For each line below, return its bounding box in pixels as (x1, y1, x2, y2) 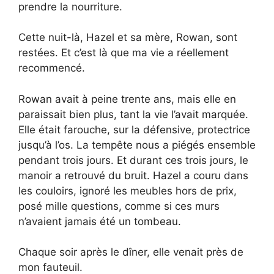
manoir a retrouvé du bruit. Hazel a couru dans (18, 169, 248, 182)
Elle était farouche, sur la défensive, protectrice (18, 123, 250, 136)
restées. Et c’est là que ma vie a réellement (18, 46, 229, 59)
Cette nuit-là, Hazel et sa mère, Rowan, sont (18, 31, 237, 44)
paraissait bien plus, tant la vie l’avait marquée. (18, 108, 248, 120)
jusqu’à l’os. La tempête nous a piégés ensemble (18, 138, 256, 151)
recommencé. (18, 62, 85, 75)
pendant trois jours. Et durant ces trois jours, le (18, 154, 248, 166)
